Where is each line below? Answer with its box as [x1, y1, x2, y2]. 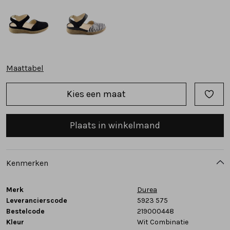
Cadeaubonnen [8, 69, 64, 80]
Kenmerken [6, 158, 48, 168]
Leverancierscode [6, 196, 67, 205]
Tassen [8, 9, 33, 19]
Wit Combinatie [137, 217, 188, 226]
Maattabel [6, 63, 44, 73]
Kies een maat [66, 88, 126, 100]
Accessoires [8, 39, 52, 49]
